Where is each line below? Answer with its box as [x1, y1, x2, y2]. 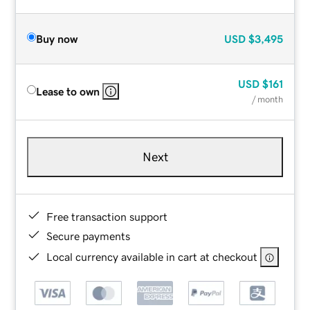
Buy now [36, 33, 78, 44]
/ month [251, 94, 283, 104]
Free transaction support [46, 210, 168, 222]
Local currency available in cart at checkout [46, 250, 258, 262]
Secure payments [46, 230, 131, 241]
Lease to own [36, 85, 100, 97]
